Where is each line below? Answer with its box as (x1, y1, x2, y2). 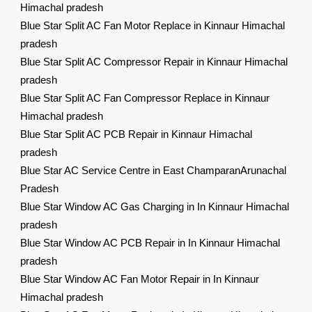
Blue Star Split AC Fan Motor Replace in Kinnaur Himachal (20, 20, 286, 31)
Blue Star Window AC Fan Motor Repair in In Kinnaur (20, 274, 260, 285)
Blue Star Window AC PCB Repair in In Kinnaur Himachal (20, 237, 281, 249)
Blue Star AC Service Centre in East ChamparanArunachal (20, 165, 287, 176)
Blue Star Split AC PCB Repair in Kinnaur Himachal (20, 129, 253, 140)
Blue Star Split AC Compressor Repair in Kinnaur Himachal (20, 56, 288, 68)
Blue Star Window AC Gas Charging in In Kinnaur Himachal (20, 201, 290, 212)
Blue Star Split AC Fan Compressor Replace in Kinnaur (20, 93, 270, 104)
